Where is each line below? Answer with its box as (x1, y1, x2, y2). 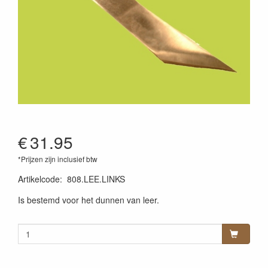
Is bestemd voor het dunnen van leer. (18, 193, 159, 206)
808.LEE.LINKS (67, 172, 125, 185)
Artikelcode (18, 172, 60, 185)
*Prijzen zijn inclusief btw (18, 153, 98, 164)
